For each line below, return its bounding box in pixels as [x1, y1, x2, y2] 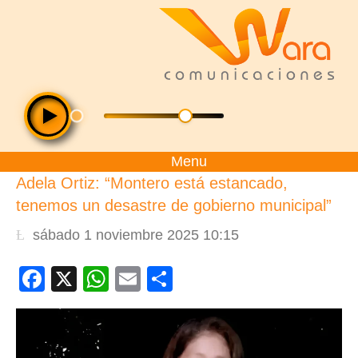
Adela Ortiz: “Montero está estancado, [16, 174, 288, 192]
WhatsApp [109, 265, 227, 293]
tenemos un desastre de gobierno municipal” [16, 197, 332, 214]
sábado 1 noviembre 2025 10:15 [33, 226, 239, 243]
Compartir [173, 265, 286, 293]
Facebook [45, 265, 158, 293]
